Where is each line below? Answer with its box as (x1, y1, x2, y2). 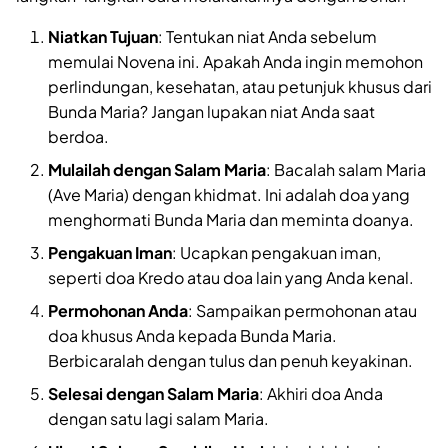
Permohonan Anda (48, 300, 188, 322)
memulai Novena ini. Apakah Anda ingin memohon (48, 51, 423, 73)
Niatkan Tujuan (48, 26, 158, 48)
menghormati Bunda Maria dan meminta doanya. (48, 209, 414, 231)
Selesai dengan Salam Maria (48, 383, 259, 405)
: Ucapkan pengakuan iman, (172, 242, 381, 264)
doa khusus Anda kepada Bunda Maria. (48, 325, 337, 347)
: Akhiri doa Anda (259, 383, 383, 405)
